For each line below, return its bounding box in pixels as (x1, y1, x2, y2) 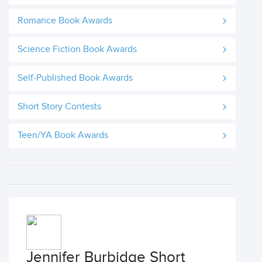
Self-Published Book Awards (18, 73, 133, 84)
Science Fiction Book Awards (18, 44, 137, 55)
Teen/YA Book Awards (18, 130, 108, 141)
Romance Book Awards (18, 15, 112, 26)
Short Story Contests (18, 101, 101, 112)
